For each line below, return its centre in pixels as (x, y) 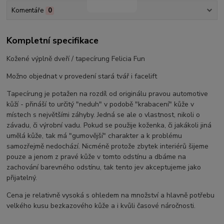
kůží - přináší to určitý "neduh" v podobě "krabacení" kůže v (100, 104)
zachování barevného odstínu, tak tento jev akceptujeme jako (104, 167)
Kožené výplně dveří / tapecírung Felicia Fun (76, 58)
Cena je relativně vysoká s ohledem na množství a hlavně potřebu (111, 195)
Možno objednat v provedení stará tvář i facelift (82, 76)
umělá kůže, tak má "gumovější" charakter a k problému (94, 135)
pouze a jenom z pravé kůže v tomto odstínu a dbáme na (96, 156)
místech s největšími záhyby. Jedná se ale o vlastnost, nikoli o (103, 114)
